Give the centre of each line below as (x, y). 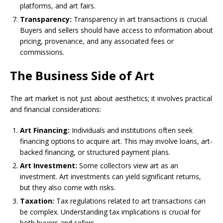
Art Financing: (45, 130)
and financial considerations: (56, 110)
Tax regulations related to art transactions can (130, 201)
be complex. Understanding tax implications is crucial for (110, 212)
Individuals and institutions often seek (131, 130)
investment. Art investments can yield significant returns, (111, 177)
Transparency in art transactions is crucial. (140, 19)
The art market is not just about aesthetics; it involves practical (111, 99)
